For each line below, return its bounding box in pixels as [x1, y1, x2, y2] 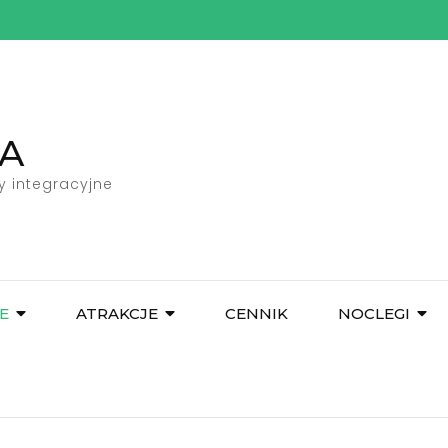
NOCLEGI [338, 304, 410, 323]
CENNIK [225, 304, 288, 323]
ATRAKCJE [76, 304, 158, 323]
